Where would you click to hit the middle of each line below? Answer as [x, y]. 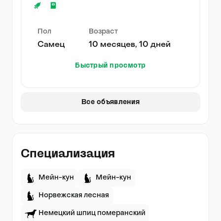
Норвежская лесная [74, 196]
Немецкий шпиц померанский [92, 214]
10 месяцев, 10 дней [130, 45]
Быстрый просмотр [110, 66]
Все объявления [110, 102]
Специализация [68, 154]
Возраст [103, 32]
